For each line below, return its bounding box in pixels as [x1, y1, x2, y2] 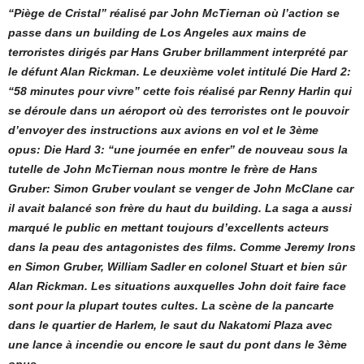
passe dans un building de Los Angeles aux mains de [8, 26, 306, 40]
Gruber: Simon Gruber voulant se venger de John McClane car [8, 182, 353, 196]
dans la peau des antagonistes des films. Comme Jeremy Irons [8, 240, 356, 254]
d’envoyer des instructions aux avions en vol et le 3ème [8, 123, 318, 137]
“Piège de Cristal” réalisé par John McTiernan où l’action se [8, 6, 340, 20]
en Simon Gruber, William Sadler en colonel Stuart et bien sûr [8, 260, 346, 274]
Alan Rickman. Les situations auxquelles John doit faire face [8, 279, 346, 293]
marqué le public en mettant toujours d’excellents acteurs [8, 221, 329, 235]
